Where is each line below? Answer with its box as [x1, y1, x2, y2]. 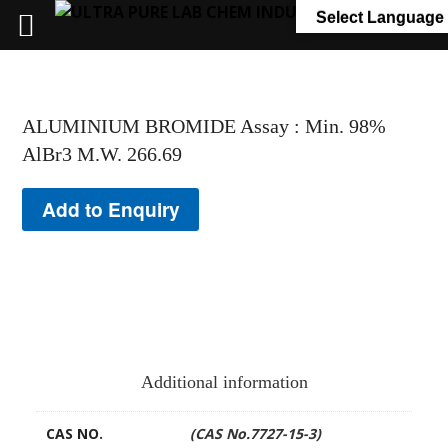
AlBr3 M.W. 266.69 [22, 143, 183, 165]
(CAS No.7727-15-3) [189, 423, 321, 443]
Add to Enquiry [41, 194, 180, 223]
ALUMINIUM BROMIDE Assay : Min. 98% [22, 115, 387, 137]
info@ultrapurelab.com [226, 5, 367, 23]
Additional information [140, 371, 308, 392]
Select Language [316, 9, 444, 26]
